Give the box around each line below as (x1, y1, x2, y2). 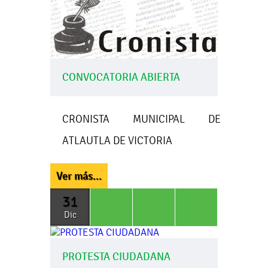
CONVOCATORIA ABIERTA (62, 70, 180, 84)
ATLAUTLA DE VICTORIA (62, 133, 172, 147)
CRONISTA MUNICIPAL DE (62, 112, 221, 125)
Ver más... (56, 169, 102, 182)
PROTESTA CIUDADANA (62, 249, 170, 263)
